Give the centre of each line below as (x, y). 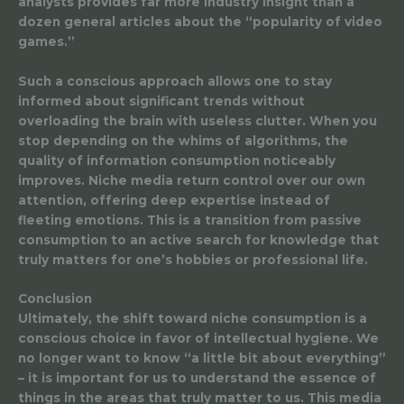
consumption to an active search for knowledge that (198, 239)
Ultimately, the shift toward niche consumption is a (193, 319)
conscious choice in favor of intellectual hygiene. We (198, 339)
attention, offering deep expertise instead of (174, 200)
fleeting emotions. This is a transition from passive (190, 220)
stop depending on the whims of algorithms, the (183, 140)
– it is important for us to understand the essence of (197, 378)
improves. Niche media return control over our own (192, 180)
